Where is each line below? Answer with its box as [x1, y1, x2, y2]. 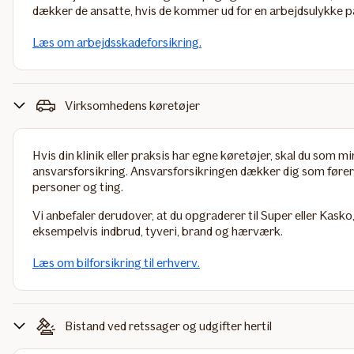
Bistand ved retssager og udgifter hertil [65, 318, 272, 333]
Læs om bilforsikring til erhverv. [32, 255, 200, 270]
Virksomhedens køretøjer [65, 98, 200, 113]
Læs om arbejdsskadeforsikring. [32, 35, 201, 50]
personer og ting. [32, 179, 123, 194]
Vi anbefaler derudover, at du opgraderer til [32, 208, 261, 223]
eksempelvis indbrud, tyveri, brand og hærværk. [32, 224, 283, 239]
